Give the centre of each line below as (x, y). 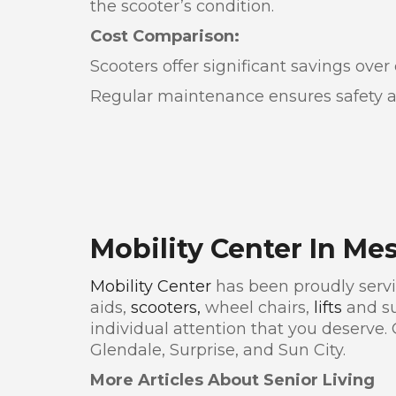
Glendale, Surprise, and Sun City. (218, 350)
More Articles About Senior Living (232, 380)
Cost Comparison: (165, 36)
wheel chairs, (257, 307)
